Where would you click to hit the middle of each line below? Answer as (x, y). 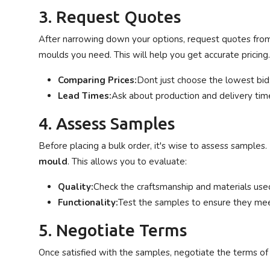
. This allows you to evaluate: (127, 162)
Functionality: (88, 202)
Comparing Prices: (97, 80)
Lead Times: (85, 96)
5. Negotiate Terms (113, 230)
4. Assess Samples (107, 123)
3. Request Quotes (110, 17)
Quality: (76, 187)
